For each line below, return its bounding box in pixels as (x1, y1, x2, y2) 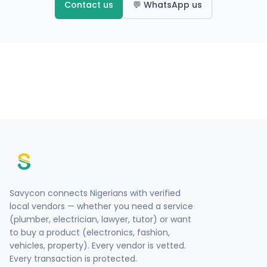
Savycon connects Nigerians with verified (10, 187, 181, 199)
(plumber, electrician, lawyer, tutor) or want (10, 213, 191, 225)
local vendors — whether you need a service (10, 200, 193, 212)
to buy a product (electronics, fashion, (10, 226, 170, 238)
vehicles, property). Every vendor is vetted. (10, 240, 186, 252)
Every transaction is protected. (10, 253, 137, 265)
